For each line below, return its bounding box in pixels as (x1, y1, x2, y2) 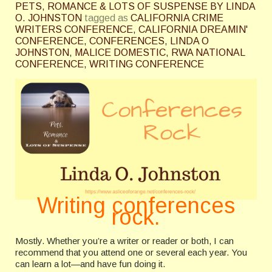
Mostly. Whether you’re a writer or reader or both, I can (15, 236, 234, 246)
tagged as (84, 13, 128, 23)
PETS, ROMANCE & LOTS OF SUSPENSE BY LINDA (15, 1, 255, 12)
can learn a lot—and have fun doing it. (15, 259, 165, 269)
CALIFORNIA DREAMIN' (138, 24, 248, 35)
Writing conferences (37, 193, 235, 218)
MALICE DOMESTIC (75, 47, 166, 58)
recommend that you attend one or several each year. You (15, 247, 247, 257)
